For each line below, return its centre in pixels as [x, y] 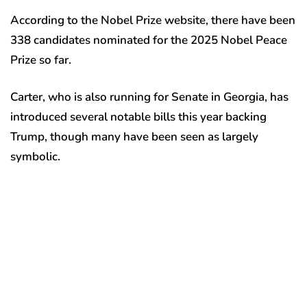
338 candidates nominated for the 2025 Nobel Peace [149, 40]
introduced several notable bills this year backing [138, 117]
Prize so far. [41, 60]
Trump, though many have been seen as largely [134, 137]
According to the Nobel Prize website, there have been [153, 21]
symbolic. [35, 157]
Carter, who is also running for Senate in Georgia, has [149, 97]
